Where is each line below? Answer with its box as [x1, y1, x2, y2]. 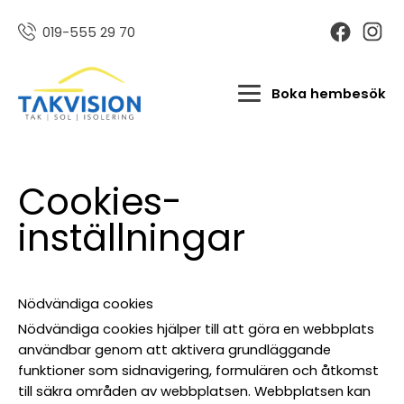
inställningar [18, 213, 246, 264]
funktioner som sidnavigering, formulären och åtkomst [18, 360, 380, 380]
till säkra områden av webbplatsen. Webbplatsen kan [18, 381, 372, 400]
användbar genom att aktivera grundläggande [18, 339, 332, 359]
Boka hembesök [271, 84, 386, 104]
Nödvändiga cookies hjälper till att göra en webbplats [18, 318, 375, 338]
